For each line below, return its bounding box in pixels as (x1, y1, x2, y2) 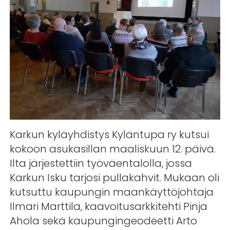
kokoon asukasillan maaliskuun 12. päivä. (9, 141, 216, 156)
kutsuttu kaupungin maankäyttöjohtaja (9, 184, 214, 199)
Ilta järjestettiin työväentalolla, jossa (9, 156, 192, 170)
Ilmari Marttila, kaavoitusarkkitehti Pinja (9, 199, 207, 214)
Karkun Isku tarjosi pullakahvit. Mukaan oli (9, 170, 219, 185)
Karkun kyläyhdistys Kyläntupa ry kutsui (9, 127, 209, 142)
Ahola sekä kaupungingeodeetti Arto (9, 213, 197, 228)
